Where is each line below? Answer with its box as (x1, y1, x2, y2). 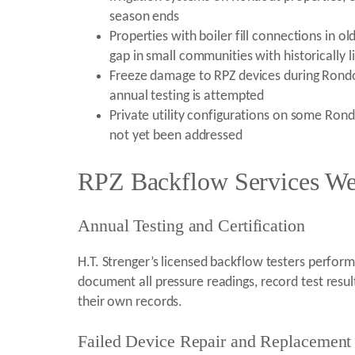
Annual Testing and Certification (78, 216, 305, 236)
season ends (109, 9, 179, 25)
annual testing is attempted (109, 88, 265, 104)
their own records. (78, 295, 183, 311)
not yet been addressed (109, 128, 242, 143)
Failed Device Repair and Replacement (78, 331, 352, 352)
